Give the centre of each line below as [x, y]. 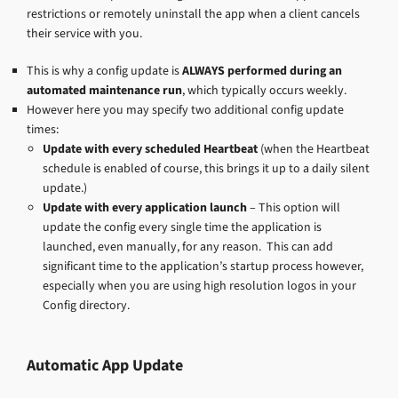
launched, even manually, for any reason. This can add [188, 247]
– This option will [294, 208]
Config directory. [86, 306]
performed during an [285, 71]
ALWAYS [203, 71]
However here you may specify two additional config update [185, 110]
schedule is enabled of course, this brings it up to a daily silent [206, 169]
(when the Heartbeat [314, 149]
